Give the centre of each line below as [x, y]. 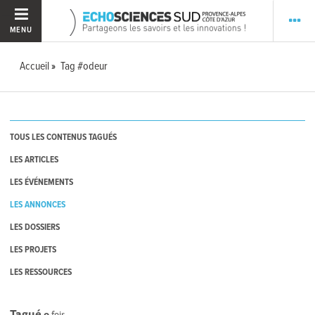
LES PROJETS [33, 250]
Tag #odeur [84, 66]
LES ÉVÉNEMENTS [42, 183]
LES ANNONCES [38, 205]
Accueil [35, 66]
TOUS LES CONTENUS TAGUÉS [64, 138]
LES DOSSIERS [35, 228]
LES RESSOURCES [41, 273]
